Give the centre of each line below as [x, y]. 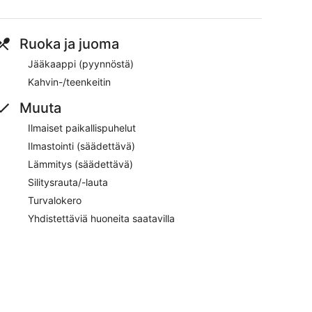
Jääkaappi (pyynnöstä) [81, 63]
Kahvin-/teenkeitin [69, 81]
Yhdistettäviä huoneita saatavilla [101, 218]
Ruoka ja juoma [69, 44]
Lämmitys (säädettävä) [80, 164]
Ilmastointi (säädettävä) [81, 146]
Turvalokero [55, 200]
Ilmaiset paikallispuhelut [82, 127]
